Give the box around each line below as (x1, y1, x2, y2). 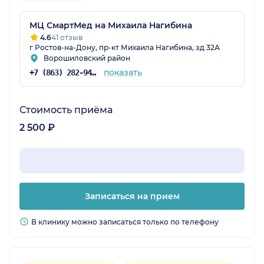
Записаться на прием (84, 191, 180, 202)
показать (103, 67, 142, 78)
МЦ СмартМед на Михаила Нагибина (29, 20, 192, 31)
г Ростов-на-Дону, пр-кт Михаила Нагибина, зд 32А (29, 43, 220, 52)
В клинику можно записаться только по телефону (31, 217, 219, 227)
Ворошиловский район (44, 54, 130, 63)
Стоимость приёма (19, 104, 113, 116)
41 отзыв (51, 33, 82, 42)
